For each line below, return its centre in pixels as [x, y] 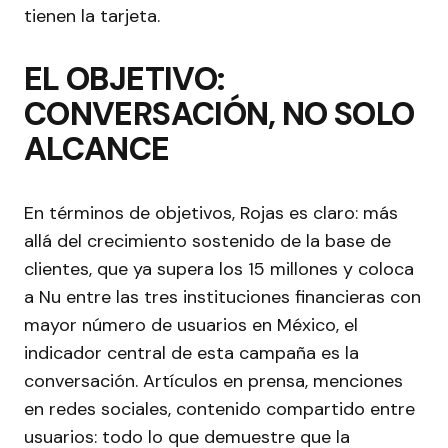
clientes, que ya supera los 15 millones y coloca [219, 269]
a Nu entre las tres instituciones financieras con [222, 297]
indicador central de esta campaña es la [191, 353]
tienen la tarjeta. [92, 16]
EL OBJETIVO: [124, 79]
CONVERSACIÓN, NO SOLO [219, 114]
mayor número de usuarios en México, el [191, 325]
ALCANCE [97, 149]
